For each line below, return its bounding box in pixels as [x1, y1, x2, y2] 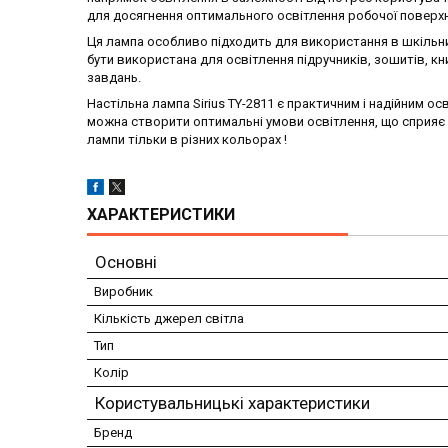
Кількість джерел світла [94, 311, 244, 327]
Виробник [94, 284, 153, 300]
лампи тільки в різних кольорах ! [87, 132, 287, 148]
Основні [95, 252, 157, 273]
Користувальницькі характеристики [95, 393, 370, 414]
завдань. [87, 70, 141, 86]
